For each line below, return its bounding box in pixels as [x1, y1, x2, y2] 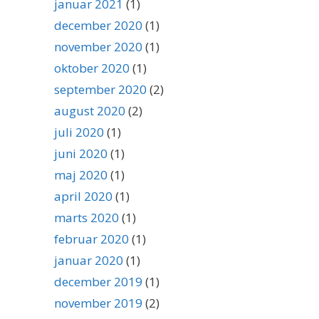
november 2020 [54, 38, 142, 55]
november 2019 [54, 295, 142, 311]
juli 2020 [54, 124, 104, 140]
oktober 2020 [54, 60, 130, 76]
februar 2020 [54, 231, 129, 247]
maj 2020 [54, 167, 108, 183]
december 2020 [54, 17, 142, 33]
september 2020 [54, 81, 147, 98]
